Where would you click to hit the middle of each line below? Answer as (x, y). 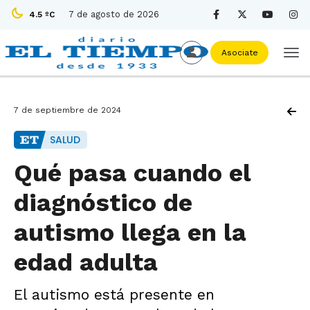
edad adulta (86, 262)
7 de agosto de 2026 (114, 14)
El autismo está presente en (114, 294)
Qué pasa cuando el (132, 173)
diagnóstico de (103, 203)
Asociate (239, 53)
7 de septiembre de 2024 (67, 110)
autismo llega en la (130, 232)
